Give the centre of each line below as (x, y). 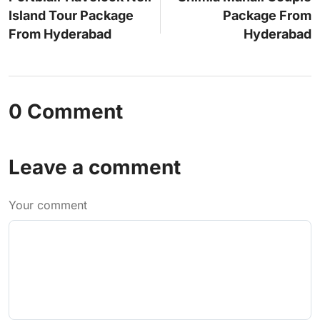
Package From (267, 16)
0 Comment (66, 112)
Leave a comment (95, 167)
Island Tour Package (71, 16)
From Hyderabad (60, 34)
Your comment (48, 205)
